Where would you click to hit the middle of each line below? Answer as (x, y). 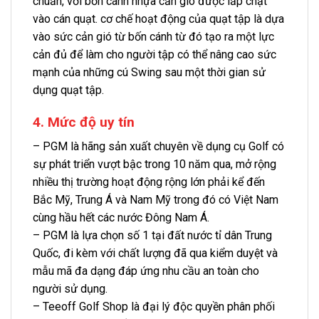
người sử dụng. (70, 289)
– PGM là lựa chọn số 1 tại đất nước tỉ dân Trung (152, 236)
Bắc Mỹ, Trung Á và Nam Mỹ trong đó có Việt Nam (156, 200)
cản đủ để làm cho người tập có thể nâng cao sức (155, 54)
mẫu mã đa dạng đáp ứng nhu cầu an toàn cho (146, 271)
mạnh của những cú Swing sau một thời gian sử (149, 72)
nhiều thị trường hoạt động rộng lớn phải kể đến (149, 182)
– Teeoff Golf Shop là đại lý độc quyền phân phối (154, 307)
